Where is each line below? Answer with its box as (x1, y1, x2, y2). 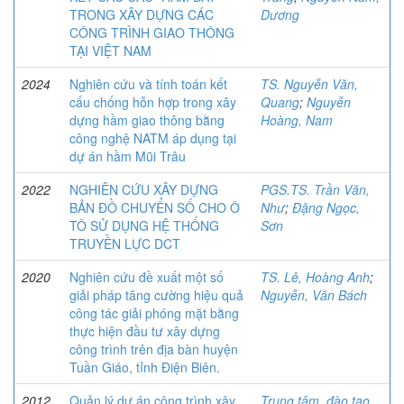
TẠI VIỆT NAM (69, 41, 151, 60)
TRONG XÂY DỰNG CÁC (69, 5, 214, 24)
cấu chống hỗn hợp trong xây (69, 93, 236, 112)
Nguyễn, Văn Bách (261, 286, 367, 305)
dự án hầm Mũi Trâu (69, 147, 186, 166)
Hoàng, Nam (261, 111, 333, 130)
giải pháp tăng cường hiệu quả (69, 286, 243, 305)
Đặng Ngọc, (292, 198, 360, 217)
